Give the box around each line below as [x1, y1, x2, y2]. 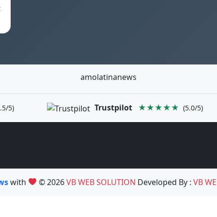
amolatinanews [80, 72, 137, 82]
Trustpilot [94, 102, 133, 113]
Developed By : [136, 176, 194, 187]
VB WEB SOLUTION [66, 176, 136, 187]
